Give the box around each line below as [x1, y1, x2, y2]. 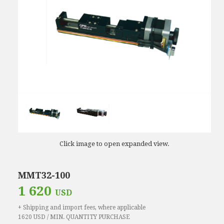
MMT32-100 [18, 169, 70, 180]
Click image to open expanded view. [59, 139, 169, 147]
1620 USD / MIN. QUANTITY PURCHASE [18, 213, 130, 220]
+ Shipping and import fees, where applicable [18, 203, 145, 211]
